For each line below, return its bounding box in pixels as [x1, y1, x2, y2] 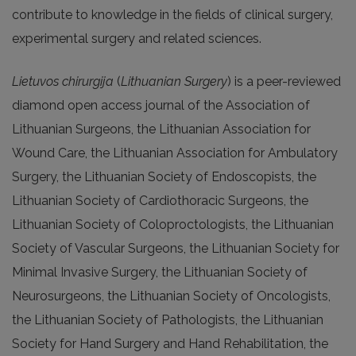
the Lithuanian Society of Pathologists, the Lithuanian [12, 312, 323, 327]
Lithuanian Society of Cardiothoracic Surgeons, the [12, 193, 308, 208]
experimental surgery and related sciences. [12, 31, 261, 46]
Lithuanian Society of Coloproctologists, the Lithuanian [12, 217, 334, 232]
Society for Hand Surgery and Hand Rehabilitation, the [12, 336, 328, 351]
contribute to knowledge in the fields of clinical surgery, [12, 7, 333, 22]
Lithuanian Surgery [121, 74, 227, 89]
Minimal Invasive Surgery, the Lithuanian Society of [12, 265, 308, 280]
